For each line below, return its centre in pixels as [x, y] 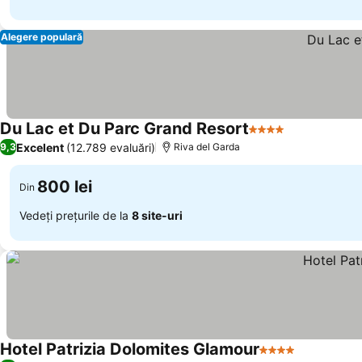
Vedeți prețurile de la [76, 215]
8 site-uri [157, 215]
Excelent [40, 147]
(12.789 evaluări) [111, 147]
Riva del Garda [207, 147]
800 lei [65, 187]
